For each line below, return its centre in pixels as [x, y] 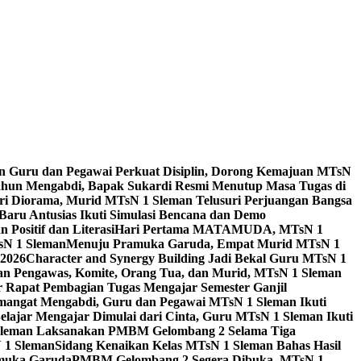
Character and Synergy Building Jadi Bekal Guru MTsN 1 [186, 258]
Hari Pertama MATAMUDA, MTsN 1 [219, 229]
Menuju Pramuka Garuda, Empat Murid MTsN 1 [203, 244]
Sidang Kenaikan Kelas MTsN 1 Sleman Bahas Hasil [198, 345]
